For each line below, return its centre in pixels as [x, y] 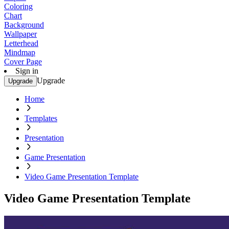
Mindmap [20, 52]
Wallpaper [20, 34]
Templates [41, 118]
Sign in [27, 71]
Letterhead [21, 43]
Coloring [18, 6]
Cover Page [23, 62]
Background [24, 25]
